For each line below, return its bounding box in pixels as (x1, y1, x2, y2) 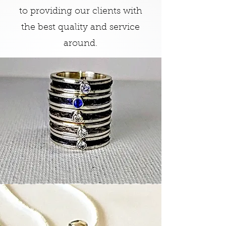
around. (64, 39, 97, 48)
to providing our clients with (19, 7, 142, 16)
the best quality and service (21, 23, 140, 32)
